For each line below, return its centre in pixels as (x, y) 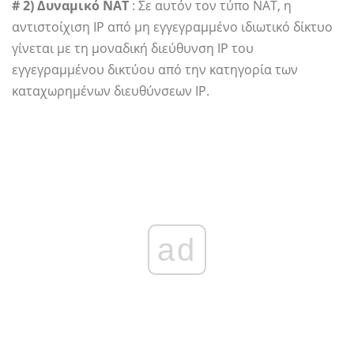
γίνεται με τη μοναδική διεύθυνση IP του (133, 48)
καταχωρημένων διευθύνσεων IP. (111, 90)
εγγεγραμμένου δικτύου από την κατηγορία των (155, 69)
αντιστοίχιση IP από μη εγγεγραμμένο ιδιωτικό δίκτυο (172, 26)
